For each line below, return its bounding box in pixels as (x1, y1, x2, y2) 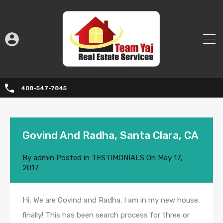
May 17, (158, 153, 183, 163)
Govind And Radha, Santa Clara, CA (22, 129, 199, 142)
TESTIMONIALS (92, 153, 144, 163)
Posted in (54, 153, 92, 163)
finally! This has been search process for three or (22, 211, 190, 220)
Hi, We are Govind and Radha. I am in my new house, (22, 196, 200, 205)
